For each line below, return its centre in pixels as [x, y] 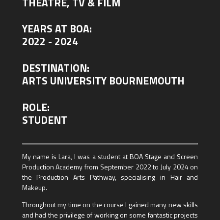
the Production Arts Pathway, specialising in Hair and [110, 177]
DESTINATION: [55, 68]
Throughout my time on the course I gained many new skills [110, 205]
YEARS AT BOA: [57, 29]
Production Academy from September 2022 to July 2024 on [110, 167]
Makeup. [34, 188]
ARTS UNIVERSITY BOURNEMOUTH [103, 81]
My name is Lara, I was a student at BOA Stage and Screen [110, 157]
